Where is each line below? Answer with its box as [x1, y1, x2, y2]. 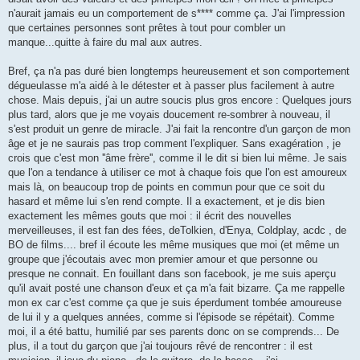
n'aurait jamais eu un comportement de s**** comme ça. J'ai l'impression [8, 7, 345, 20]
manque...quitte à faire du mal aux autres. [8, 36, 202, 49]
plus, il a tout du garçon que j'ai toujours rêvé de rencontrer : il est [8, 340, 313, 353]
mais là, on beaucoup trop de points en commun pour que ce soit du [8, 181, 325, 194]
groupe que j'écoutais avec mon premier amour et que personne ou [8, 253, 317, 266]
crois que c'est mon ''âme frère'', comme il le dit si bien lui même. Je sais [8, 152, 347, 165]
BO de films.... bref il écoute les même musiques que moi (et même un [8, 239, 339, 252]
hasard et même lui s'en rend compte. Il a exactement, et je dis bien [8, 195, 325, 208]
